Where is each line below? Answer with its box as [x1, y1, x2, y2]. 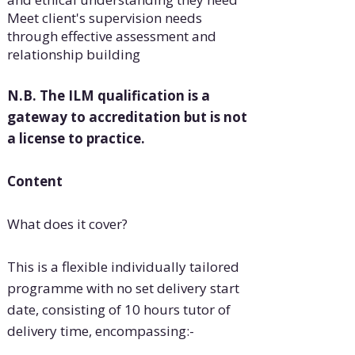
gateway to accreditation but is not [6, 108, 247, 127]
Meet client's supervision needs [6, 9, 202, 28]
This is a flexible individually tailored [6, 258, 239, 277]
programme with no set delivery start [6, 279, 239, 298]
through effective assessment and [6, 27, 216, 46]
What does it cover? [6, 215, 128, 234]
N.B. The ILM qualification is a [6, 86, 210, 105]
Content [6, 172, 63, 191]
